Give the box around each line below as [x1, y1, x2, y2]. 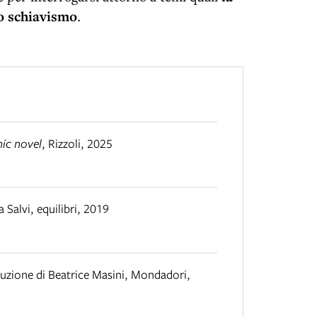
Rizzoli [48, 134, 81, 151]
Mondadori [131, 265, 187, 282]
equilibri [37, 200, 77, 217]
